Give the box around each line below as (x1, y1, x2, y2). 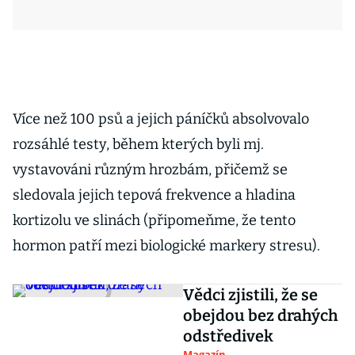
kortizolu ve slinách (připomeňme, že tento (13, 212, 296, 229)
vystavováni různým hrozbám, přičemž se (13, 161, 288, 178)
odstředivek (183, 326, 274, 345)
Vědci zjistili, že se (183, 285, 319, 304)
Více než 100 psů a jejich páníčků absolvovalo (13, 110, 309, 128)
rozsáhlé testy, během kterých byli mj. (13, 136, 264, 153)
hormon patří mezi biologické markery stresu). (13, 237, 320, 254)
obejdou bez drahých (183, 306, 339, 325)
